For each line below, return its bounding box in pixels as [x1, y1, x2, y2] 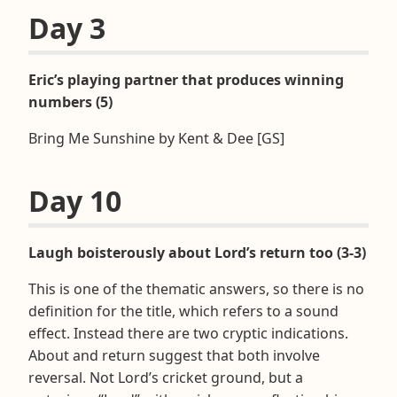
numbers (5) [28, 91, 113, 112]
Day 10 [28, 181, 121, 220]
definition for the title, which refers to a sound [28, 300, 339, 321]
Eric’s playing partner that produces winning [28, 69, 344, 90]
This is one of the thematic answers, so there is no [28, 278, 364, 299]
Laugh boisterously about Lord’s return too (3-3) [28, 242, 366, 262]
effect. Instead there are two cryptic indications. [28, 323, 348, 343]
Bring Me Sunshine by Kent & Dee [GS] [28, 128, 284, 148]
